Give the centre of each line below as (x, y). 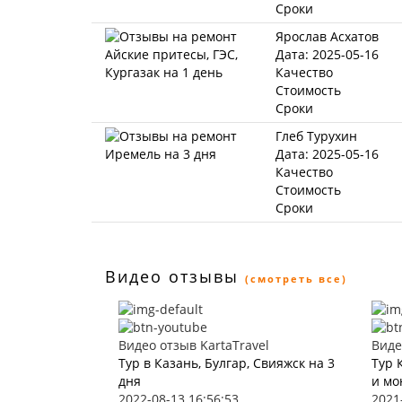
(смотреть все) (296, 279)
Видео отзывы (172, 276)
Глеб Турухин (316, 136)
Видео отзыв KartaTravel (194, 345)
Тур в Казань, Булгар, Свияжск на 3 (227, 363)
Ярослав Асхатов (327, 36)
